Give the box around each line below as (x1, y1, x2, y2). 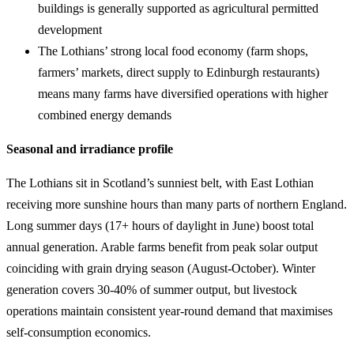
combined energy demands (38, 108, 171, 122)
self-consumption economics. (6, 326, 151, 339)
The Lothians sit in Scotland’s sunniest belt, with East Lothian (6, 176, 314, 190)
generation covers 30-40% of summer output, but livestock (6, 283, 297, 296)
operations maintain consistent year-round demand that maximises (6, 304, 333, 318)
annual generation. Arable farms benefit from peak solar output (6, 240, 318, 254)
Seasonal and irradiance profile (6, 142, 173, 156)
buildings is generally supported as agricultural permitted (38, 2, 318, 15)
